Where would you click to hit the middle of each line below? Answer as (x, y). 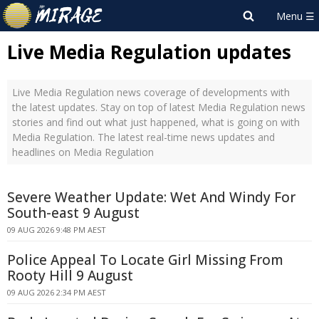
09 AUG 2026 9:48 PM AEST (57, 230)
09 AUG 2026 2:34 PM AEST (57, 292)
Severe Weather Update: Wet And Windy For (151, 197)
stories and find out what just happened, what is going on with (156, 122)
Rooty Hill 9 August (70, 276)
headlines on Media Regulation (83, 152)
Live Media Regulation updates (149, 52)
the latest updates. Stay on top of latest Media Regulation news (159, 107)
